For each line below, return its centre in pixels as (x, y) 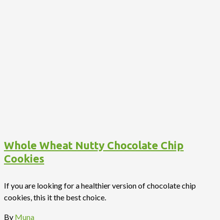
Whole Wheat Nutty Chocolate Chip (94, 145)
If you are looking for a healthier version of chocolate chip (100, 185)
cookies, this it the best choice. (55, 197)
